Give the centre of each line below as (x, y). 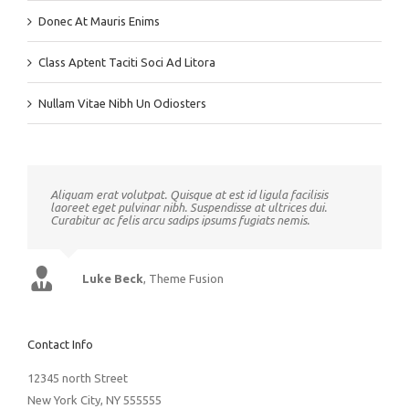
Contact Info (60, 345)
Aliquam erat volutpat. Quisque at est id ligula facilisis (189, 195)
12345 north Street (78, 378)
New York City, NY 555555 (94, 400)
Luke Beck (113, 279)
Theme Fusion (186, 279)
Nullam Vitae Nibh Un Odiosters (122, 104)
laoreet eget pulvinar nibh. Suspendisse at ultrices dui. (189, 208)
